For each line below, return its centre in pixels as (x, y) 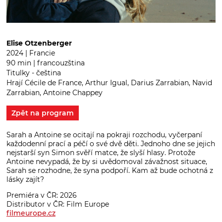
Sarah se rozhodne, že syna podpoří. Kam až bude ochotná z (110, 170)
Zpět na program (43, 113)
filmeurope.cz (31, 213)
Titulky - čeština (34, 73)
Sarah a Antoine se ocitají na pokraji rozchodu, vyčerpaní (104, 135)
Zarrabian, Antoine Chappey (55, 92)
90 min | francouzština (46, 63)
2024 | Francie (31, 53)
